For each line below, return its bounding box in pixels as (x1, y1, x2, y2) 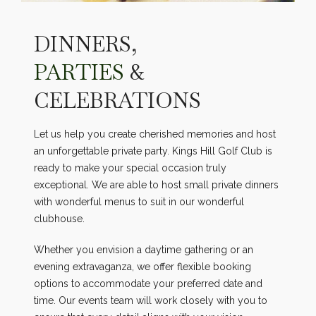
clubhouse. (34, 212, 85, 224)
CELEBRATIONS (34, 86, 202, 114)
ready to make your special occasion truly (34, 162, 227, 174)
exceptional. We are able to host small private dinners (34, 178, 279, 190)
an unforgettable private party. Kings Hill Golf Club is (34, 145, 273, 157)
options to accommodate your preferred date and (34, 277, 263, 289)
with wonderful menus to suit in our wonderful (34, 195, 245, 207)
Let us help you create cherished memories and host (34, 128, 276, 140)
